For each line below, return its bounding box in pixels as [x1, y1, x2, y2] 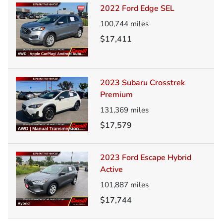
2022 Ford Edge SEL [100, 2, 174, 14]
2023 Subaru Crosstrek [100, 77, 185, 89]
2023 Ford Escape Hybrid [100, 152, 191, 164]
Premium [100, 89, 133, 101]
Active [100, 164, 123, 175]
